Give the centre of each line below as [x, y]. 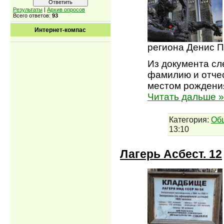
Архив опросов [66, 9]
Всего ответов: [32, 15]
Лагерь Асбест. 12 [171, 154]
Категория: [189, 119]
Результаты [28, 9]
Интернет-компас [60, 30]
